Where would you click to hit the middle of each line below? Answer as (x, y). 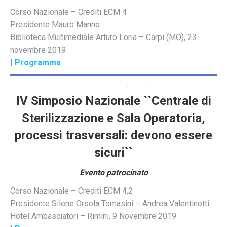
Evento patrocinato (113, 172)
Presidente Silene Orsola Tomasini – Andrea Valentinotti (110, 203)
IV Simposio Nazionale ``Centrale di (113, 101)
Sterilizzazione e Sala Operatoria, (113, 118)
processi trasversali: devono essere (113, 135)
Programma (38, 62)
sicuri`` (113, 152)
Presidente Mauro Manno (55, 24)
